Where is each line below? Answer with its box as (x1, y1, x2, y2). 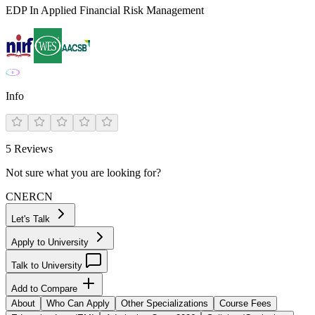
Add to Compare (11, 283, 80, 294)
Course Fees (219, 298, 271, 309)
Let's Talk (11, 214, 53, 224)
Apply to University (11, 237, 91, 247)
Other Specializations (121, 298, 208, 309)
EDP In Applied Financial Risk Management (6, 4, 204, 16)
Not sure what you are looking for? (6, 167, 161, 179)
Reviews (11, 143, 53, 155)
